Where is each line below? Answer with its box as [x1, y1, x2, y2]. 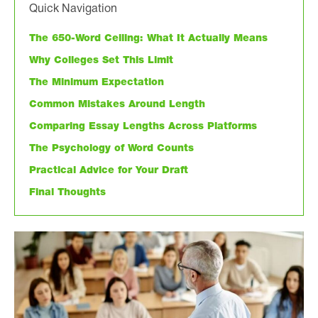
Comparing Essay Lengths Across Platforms [29, 122, 257, 131]
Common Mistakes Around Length [29, 100, 205, 109]
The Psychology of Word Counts [29, 144, 194, 153]
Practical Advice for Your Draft [29, 166, 188, 175]
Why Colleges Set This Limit [29, 56, 173, 65]
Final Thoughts [29, 188, 106, 197]
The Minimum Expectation [29, 78, 164, 87]
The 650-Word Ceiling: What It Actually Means [29, 34, 268, 43]
